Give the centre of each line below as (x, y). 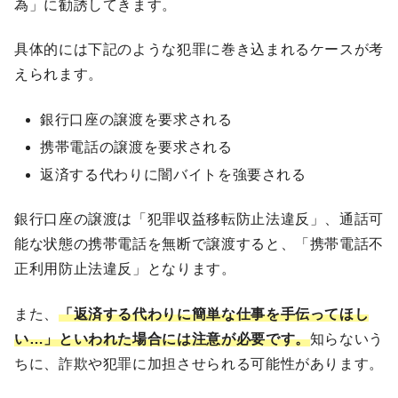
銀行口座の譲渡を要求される (136, 119)
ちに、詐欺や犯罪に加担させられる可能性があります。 (199, 363)
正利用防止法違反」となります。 (125, 269)
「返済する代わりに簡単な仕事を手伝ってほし (214, 314)
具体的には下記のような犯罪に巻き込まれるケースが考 (199, 50)
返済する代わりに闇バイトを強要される (173, 174)
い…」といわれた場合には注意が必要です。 (162, 338)
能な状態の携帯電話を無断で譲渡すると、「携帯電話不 (199, 244)
